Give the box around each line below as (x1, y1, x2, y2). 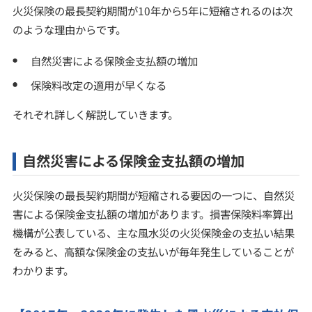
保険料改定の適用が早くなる (31, 77, 167, 93)
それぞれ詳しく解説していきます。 (12, 107, 178, 123)
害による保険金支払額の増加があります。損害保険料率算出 (12, 206, 293, 222)
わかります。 (12, 263, 74, 279)
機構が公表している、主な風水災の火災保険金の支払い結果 (12, 225, 295, 241)
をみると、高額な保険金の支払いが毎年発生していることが (12, 244, 294, 260)
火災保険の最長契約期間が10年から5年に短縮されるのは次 (12, 3, 292, 19)
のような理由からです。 (12, 22, 126, 38)
